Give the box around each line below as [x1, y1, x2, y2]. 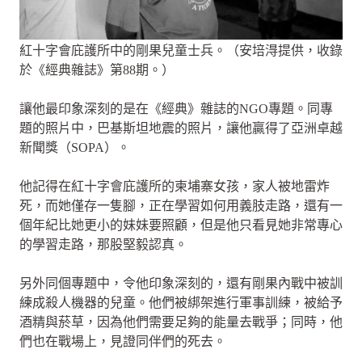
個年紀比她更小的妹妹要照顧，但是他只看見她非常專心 [19, 217, 343, 232]
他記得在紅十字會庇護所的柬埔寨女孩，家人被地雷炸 [19, 179, 330, 193]
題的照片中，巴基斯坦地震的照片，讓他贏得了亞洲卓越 [19, 120, 343, 135]
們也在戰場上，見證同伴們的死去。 [19, 334, 226, 348]
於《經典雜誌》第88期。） [19, 62, 175, 77]
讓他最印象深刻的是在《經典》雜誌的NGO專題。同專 [19, 101, 333, 116]
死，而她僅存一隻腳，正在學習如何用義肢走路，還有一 [19, 198, 343, 213]
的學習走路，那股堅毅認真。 [19, 237, 187, 251]
